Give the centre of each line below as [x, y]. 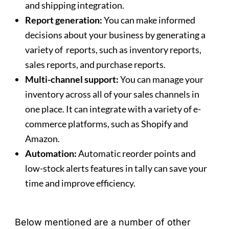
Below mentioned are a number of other [103, 222]
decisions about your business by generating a [116, 35]
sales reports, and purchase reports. [96, 65]
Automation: [51, 154]
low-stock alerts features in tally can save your [116, 168]
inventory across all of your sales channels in [112, 94]
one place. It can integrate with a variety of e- [113, 109]
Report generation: [64, 20]
